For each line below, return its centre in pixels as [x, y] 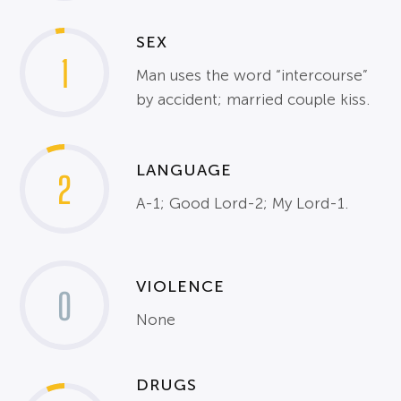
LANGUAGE [184, 170]
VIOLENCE [181, 286]
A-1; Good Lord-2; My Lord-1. [243, 204]
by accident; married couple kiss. [253, 99]
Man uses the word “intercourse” [252, 75]
